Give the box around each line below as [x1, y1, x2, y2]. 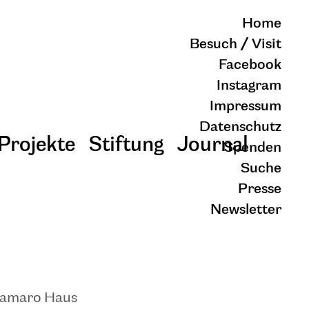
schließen [246, 257, 306, 272]
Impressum [210, 99, 281, 114]
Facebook [219, 58, 281, 72]
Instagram [217, 79, 281, 93]
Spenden [224, 141, 281, 155]
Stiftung [89, 134, 163, 155]
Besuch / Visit [190, 37, 281, 52]
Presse [238, 182, 281, 197]
